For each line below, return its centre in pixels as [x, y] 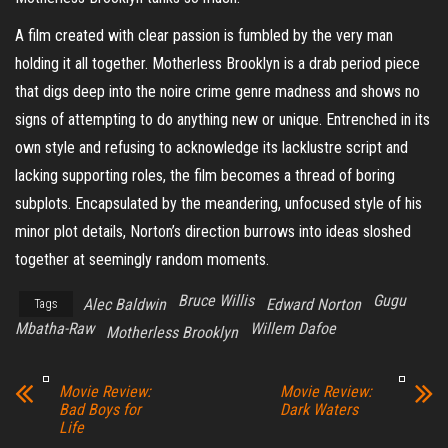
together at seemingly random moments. [142, 259]
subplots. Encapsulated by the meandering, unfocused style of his [218, 203]
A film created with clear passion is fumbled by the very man [204, 35]
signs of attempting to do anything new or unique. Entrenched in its [222, 119]
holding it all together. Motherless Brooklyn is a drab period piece [217, 63]
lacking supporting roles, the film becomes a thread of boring [205, 175]
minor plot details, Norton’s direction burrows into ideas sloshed [213, 231]
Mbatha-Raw [54, 328]
